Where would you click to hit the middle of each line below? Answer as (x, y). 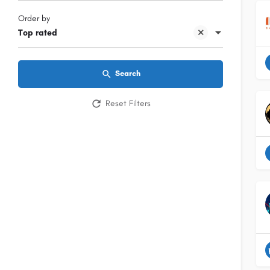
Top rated (38, 33)
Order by (34, 18)
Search (127, 73)
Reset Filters (128, 104)
